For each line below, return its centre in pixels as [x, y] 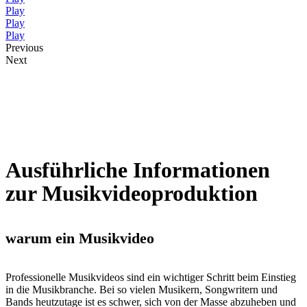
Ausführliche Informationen [138, 170]
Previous [24, 48]
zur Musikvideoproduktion [132, 194]
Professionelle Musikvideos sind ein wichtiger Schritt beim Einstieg [151, 277]
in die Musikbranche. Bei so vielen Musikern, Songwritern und [142, 289]
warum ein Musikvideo [80, 238]
